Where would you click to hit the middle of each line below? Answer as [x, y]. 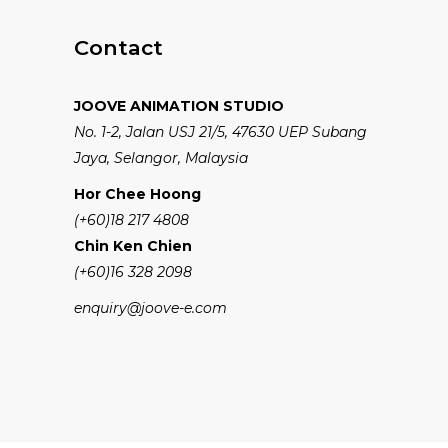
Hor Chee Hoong [137, 194]
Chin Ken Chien [133, 246]
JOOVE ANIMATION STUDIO [179, 106]
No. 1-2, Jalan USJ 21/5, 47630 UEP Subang [220, 132]
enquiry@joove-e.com [150, 308]
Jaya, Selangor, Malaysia [161, 158]
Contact [118, 47]
